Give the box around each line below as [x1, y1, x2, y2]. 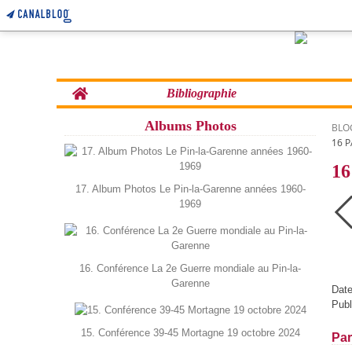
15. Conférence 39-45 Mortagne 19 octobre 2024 [80, 327, 300, 339]
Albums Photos [144, 118, 236, 134]
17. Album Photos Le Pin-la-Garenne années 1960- [75, 183, 306, 195]
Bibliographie [166, 86, 236, 100]
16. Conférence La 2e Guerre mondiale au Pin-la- [79, 262, 301, 274]
